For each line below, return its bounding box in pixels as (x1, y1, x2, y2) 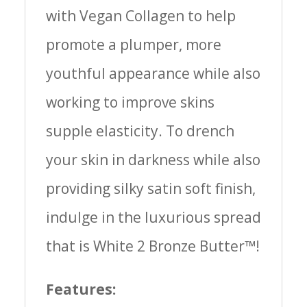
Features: (45, 280, 116, 299)
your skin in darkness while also (45, 150, 260, 170)
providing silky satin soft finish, (45, 179, 256, 199)
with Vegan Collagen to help (45, 6, 236, 26)
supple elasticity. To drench (45, 121, 234, 141)
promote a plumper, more (45, 35, 221, 55)
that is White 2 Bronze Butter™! (45, 236, 260, 256)
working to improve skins (45, 93, 214, 112)
